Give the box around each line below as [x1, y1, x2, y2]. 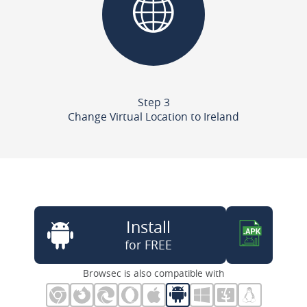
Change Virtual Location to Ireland [68, 108, 239, 124]
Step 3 [137, 94, 170, 110]
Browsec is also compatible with [83, 266, 224, 280]
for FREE [124, 236, 172, 253]
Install [125, 215, 171, 238]
